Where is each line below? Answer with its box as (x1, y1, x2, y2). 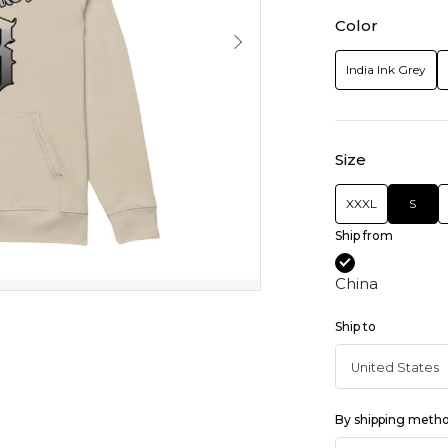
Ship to (334, 318, 376, 334)
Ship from (334, 228, 393, 244)
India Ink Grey (345, 62, 426, 78)
